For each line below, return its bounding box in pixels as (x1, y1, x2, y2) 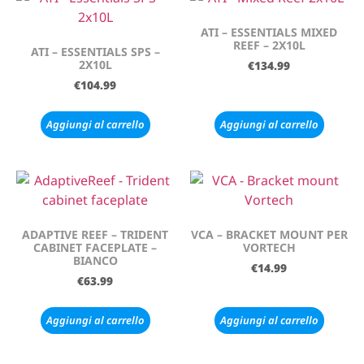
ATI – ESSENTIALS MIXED (201, 24, 337, 41)
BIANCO (72, 252, 118, 268)
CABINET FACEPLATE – (33, 239, 157, 255)
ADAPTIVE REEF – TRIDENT (22, 226, 168, 242)
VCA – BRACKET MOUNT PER (190, 226, 348, 242)
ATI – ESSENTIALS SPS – (30, 44, 160, 60)
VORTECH (242, 239, 296, 255)
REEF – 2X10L (232, 37, 305, 54)
